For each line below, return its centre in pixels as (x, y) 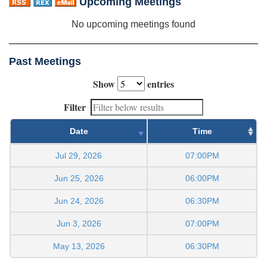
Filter (75, 107)
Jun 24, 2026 (79, 201)
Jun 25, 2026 (79, 178)
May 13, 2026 (79, 246)
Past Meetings (45, 61)
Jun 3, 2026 (79, 223)
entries (159, 83)
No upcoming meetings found (133, 24)
